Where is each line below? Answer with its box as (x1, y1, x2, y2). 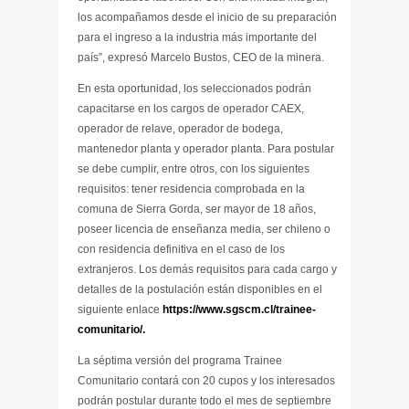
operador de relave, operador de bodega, (78, 122, 283, 135)
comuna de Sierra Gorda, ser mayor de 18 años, (78, 203, 316, 215)
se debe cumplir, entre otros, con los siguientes (78, 163, 309, 175)
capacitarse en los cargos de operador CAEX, (78, 102, 304, 115)
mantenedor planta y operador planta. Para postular (78, 142, 334, 155)
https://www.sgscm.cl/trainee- (163, 303, 316, 316)
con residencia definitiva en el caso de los (78, 243, 285, 256)
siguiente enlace (78, 303, 163, 316)
